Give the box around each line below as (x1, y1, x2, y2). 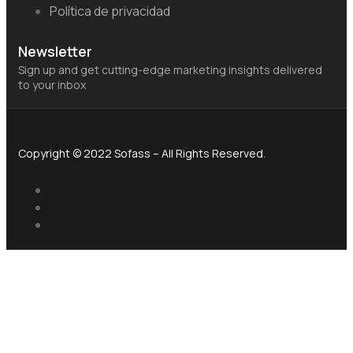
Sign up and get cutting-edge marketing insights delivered (18, 61, 322, 77)
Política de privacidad (50, 2, 170, 20)
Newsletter (18, 41, 92, 61)
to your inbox (18, 76, 86, 92)
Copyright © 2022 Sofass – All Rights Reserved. (18, 145, 266, 161)
